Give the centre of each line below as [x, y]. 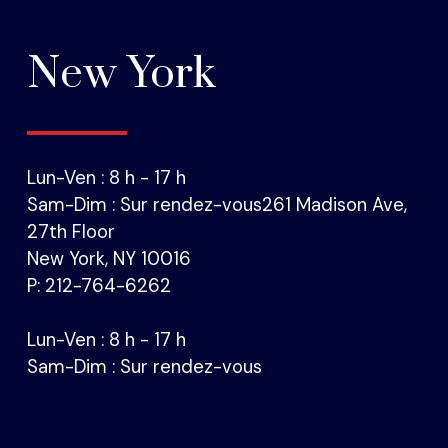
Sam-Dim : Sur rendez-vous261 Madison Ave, [217, 205]
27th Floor [71, 232]
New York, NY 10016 [109, 259]
